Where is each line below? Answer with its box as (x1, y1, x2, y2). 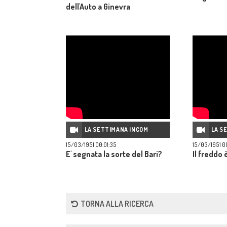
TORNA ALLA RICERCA (81, 199, 154, 209)
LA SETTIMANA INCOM (84, 126, 148, 133)
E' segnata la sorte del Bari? (66, 149, 162, 159)
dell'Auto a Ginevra (66, 2, 130, 12)
